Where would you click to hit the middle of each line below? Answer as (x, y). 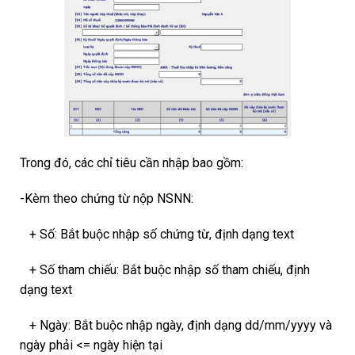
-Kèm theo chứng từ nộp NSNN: (107, 198)
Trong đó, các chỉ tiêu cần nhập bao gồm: (132, 162)
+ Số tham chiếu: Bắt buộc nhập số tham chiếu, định (165, 269)
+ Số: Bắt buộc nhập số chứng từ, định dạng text (157, 234)
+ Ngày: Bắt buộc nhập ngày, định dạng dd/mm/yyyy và (176, 325)
